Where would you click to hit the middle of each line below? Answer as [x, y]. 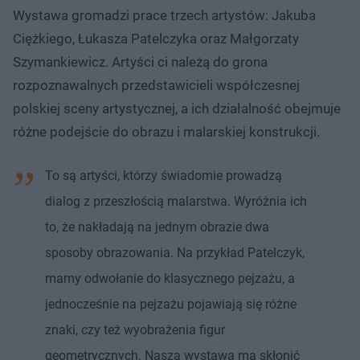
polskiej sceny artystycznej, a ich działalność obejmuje [177, 108]
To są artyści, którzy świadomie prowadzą [164, 175]
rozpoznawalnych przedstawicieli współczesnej [156, 85]
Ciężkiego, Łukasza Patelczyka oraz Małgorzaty [156, 38]
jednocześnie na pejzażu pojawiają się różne [171, 304]
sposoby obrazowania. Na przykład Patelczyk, [175, 252]
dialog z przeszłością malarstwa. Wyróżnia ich [176, 201]
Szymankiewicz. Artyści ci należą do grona [140, 61]
